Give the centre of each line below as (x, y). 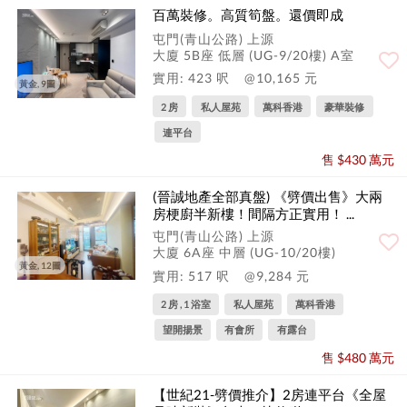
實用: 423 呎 (193, 78)
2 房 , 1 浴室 (186, 304)
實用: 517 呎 (193, 275)
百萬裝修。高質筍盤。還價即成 (248, 14)
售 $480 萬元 (358, 357)
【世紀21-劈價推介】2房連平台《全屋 (269, 394)
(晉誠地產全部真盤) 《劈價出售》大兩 (268, 197)
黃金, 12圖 (40, 266)
